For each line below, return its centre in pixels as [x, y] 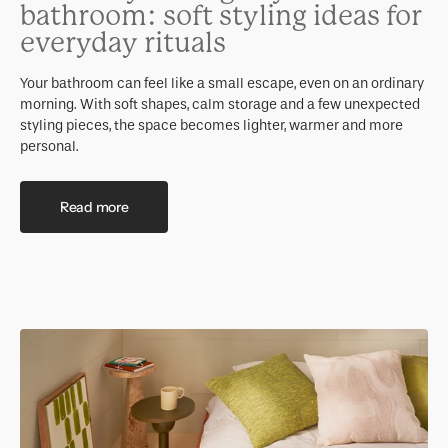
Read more [94, 206]
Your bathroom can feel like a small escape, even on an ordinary [222, 84]
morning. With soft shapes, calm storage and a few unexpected [220, 105]
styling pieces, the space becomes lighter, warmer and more [211, 126]
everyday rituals [123, 43]
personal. [49, 147]
